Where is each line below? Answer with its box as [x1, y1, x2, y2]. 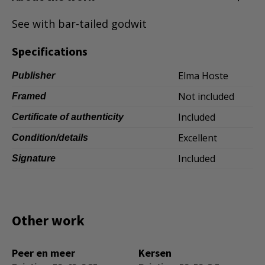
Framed [12, 91, 46, 101]
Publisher [12, 70, 55, 80]
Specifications [12, 44, 88, 59]
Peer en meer [12, 246, 75, 260]
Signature [12, 153, 56, 163]
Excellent [178, 131, 217, 144]
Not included [178, 90, 234, 103]
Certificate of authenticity [12, 112, 124, 122]
